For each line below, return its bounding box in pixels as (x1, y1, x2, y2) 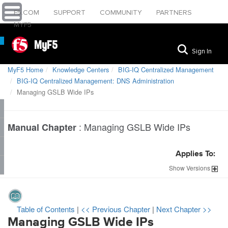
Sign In (192, 47, 212, 55)
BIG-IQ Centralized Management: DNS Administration (17, 76, 174, 85)
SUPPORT (53, 8, 88, 17)
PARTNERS (156, 8, 192, 17)
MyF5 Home (8, 65, 43, 74)
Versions (185, 163, 212, 172)
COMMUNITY (100, 8, 144, 17)
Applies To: (176, 150, 215, 158)
